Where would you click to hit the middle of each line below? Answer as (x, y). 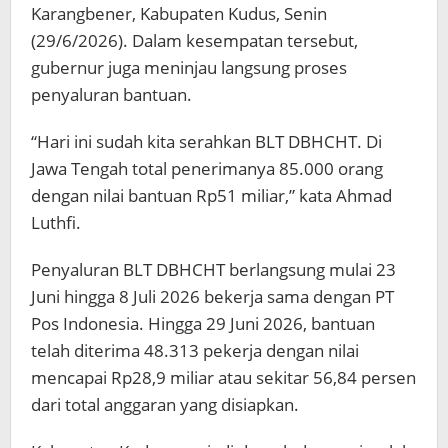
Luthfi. (56, 223)
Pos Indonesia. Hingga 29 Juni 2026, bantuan (203, 324)
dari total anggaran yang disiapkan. (165, 405)
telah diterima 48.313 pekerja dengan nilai (195, 351)
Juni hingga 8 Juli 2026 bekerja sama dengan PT (212, 297)
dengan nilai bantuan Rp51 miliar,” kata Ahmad (211, 196)
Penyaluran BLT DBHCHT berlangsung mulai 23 (213, 270)
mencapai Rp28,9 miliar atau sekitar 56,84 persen (223, 378)
